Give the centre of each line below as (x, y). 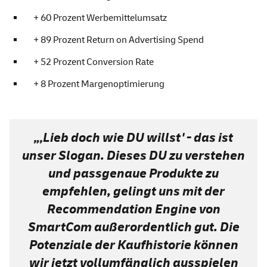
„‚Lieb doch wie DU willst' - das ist (133, 138)
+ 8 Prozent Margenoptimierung (99, 84)
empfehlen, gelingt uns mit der (133, 192)
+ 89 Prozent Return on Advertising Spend (119, 40)
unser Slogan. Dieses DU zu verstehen (133, 156)
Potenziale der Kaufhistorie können (133, 245)
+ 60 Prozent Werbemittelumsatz (100, 18)
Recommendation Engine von (133, 209)
